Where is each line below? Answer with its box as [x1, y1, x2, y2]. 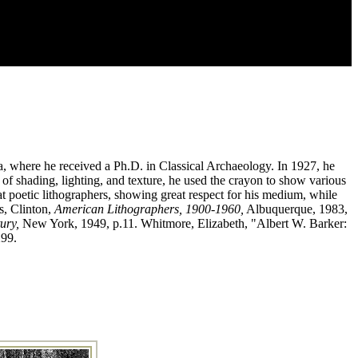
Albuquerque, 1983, [243, 201, 348, 216]
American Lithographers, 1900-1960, [54, 201, 244, 216]
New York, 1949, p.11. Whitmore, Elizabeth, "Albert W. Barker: [18, 216, 347, 230]
